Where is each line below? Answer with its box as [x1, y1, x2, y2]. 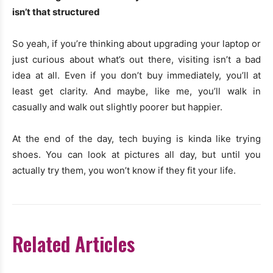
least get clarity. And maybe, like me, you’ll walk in [12, 85, 261, 97]
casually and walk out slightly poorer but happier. [12, 101, 222, 113]
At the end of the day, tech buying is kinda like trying [12, 133, 261, 145]
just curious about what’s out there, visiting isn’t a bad [12, 54, 261, 66]
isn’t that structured [12, 6, 100, 18]
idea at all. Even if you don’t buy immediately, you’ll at [12, 69, 261, 82]
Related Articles [12, 229, 135, 258]
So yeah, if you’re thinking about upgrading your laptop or [12, 38, 261, 50]
